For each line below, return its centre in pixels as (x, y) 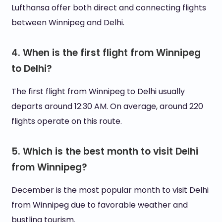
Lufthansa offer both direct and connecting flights (109, 8)
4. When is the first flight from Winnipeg (106, 53)
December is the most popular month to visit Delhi (110, 190)
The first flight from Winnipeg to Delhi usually (98, 91)
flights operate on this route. (66, 121)
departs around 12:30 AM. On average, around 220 (107, 106)
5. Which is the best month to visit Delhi (105, 151)
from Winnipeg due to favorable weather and (99, 205)
